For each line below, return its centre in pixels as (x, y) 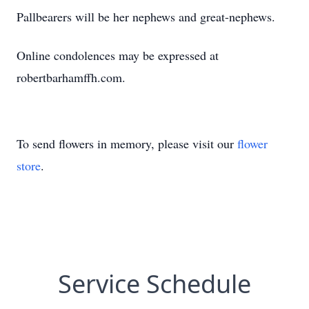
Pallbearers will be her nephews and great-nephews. (146, 17)
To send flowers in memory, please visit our (127, 143)
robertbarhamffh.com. (71, 77)
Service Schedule (154, 284)
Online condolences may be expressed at (118, 55)
